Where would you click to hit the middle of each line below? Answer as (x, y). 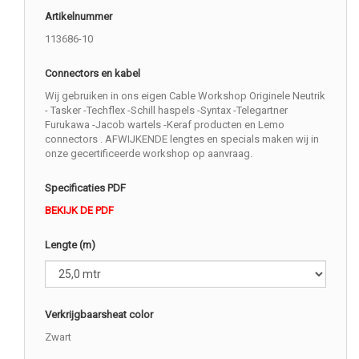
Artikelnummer (79, 17)
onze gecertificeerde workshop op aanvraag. (149, 154)
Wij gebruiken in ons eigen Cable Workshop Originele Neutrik (185, 96)
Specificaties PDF (85, 188)
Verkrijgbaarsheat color (99, 315)
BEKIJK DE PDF (79, 211)
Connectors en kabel (93, 74)
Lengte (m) (70, 245)
